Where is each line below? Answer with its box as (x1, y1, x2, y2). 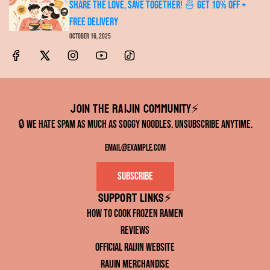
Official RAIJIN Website (95, 241, 175, 254)
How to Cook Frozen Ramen (87, 207, 183, 220)
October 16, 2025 (69, 31, 111, 41)
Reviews (121, 224, 149, 237)
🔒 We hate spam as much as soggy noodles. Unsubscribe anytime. (17, 118, 253, 131)
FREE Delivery (69, 15, 118, 28)
